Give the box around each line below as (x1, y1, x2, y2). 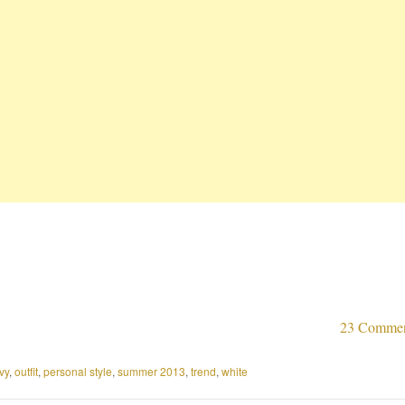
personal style (43, 363, 112, 379)
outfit (14, 363, 38, 379)
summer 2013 (118, 363, 185, 379)
